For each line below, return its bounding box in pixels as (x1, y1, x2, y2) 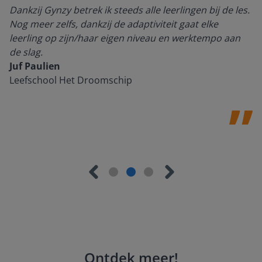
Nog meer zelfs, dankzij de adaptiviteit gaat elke (9, 17, 218, 30)
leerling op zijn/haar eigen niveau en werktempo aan (9, 31, 240, 44)
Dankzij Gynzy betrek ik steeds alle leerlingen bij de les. (9, 3, 250, 16)
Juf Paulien (9, 59, 60, 73)
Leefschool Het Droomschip (9, 73, 132, 87)
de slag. (9, 45, 43, 58)
